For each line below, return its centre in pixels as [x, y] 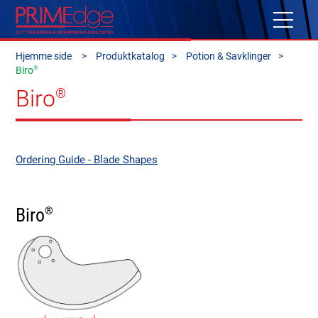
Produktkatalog [130, 56]
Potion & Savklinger [229, 56]
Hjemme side [45, 56]
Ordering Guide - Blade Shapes [87, 160]
